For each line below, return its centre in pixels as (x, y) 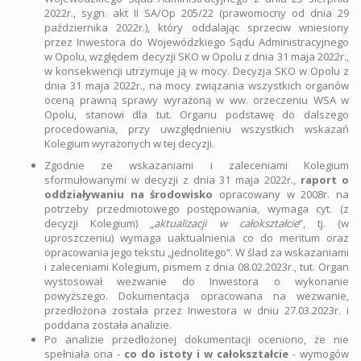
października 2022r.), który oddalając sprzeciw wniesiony (197, 27)
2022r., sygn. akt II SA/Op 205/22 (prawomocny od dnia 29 (197, 13)
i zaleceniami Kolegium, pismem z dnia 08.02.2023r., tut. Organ (197, 267)
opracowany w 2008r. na (281, 194)
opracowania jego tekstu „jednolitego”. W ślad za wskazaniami (197, 252)
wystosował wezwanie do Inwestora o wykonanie (197, 281)
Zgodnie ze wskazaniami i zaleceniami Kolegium (197, 165)
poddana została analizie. (108, 325)
